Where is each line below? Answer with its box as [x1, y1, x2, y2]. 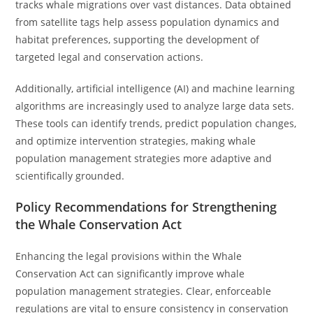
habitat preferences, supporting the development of [15, 33, 260, 46]
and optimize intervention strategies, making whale [15, 134, 256, 147]
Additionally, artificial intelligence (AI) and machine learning [15, 82, 296, 95]
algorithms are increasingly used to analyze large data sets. [15, 99, 295, 112]
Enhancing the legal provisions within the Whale [15, 249, 242, 263]
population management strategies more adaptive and [15, 152, 272, 165]
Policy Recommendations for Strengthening [15, 198, 277, 215]
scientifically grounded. [15, 169, 125, 182]
